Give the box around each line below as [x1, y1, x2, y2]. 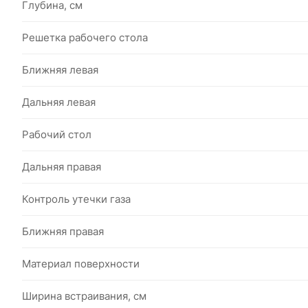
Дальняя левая [22, 96, 96, 109]
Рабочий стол [22, 128, 91, 141]
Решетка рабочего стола [22, 31, 148, 44]
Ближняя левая [22, 63, 98, 76]
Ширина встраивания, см [22, 289, 146, 302]
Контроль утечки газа [22, 192, 131, 206]
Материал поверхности [22, 257, 140, 270]
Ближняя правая [22, 225, 104, 238]
